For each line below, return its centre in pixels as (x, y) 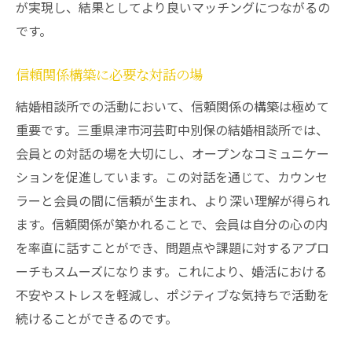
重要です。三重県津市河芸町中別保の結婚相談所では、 (172, 130)
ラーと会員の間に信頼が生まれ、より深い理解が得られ (173, 200)
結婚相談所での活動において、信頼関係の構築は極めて (172, 106)
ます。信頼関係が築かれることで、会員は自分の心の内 (172, 224)
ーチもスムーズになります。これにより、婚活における (171, 271)
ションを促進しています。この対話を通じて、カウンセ (172, 177)
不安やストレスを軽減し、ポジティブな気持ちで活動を (172, 295)
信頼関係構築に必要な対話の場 (109, 76)
